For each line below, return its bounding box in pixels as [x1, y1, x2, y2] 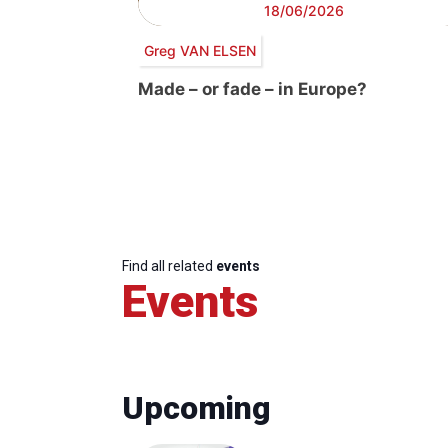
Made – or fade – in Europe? [138, 79, 367, 100]
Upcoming [122, 389, 271, 428]
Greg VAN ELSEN [143, 41, 256, 59]
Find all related [122, 258, 216, 275]
